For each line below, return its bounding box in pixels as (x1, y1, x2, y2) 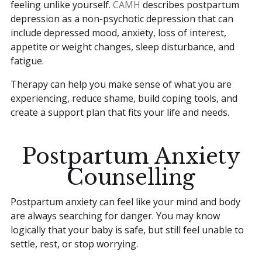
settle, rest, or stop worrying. (11, 237, 138, 250)
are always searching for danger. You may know (11, 209, 220, 222)
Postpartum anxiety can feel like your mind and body (11, 195, 240, 208)
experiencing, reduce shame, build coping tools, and (11, 91, 237, 105)
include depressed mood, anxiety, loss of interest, (11, 26, 226, 39)
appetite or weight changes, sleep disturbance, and (11, 40, 235, 53)
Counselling (67, 164, 195, 191)
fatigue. (11, 54, 44, 67)
